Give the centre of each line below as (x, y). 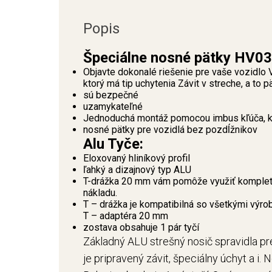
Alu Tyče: (113, 144)
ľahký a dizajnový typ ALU (137, 170)
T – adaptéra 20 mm (126, 216)
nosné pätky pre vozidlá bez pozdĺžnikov (170, 130)
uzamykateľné (113, 107)
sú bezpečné (111, 95)
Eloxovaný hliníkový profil (137, 158)
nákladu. (100, 193)
